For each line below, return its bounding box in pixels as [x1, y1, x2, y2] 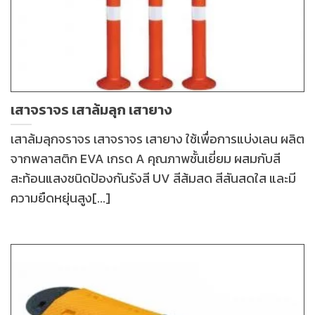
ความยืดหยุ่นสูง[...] [11, 188, 110, 208]
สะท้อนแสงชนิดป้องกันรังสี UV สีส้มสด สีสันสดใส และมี [11, 169, 296, 188]
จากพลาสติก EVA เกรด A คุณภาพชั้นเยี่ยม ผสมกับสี [11, 149, 281, 169]
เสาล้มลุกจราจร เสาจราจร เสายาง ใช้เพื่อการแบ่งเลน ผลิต [11, 129, 304, 149]
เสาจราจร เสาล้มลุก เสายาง [11, 98, 172, 120]
